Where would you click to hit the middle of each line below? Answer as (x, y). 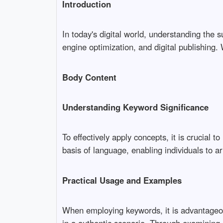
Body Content (89, 77)
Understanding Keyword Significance (135, 107)
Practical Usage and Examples (122, 180)
